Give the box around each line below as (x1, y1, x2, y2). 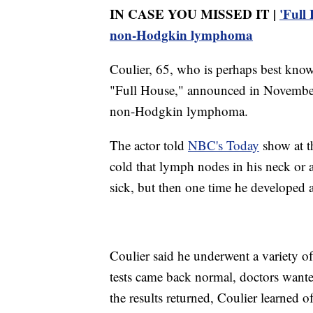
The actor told (110, 136, 188, 154)
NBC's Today (188, 136, 259, 154)
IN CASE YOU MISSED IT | (110, 4, 279, 24)
